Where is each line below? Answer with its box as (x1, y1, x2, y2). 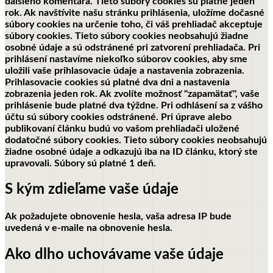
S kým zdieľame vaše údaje (5, 182, 179, 197)
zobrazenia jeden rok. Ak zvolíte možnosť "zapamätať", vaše (5, 88, 260, 99)
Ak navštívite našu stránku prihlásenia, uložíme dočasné (24, 7, 264, 18)
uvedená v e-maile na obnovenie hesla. (5, 223, 172, 233)
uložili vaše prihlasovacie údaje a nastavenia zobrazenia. (5, 65, 244, 76)
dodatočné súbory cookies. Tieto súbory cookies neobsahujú (5, 135, 267, 145)
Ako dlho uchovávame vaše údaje (5, 247, 224, 263)
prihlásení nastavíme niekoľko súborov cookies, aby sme (5, 54, 247, 64)
